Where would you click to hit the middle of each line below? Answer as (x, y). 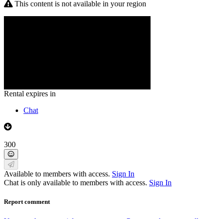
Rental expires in (30, 94)
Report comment (27, 202)
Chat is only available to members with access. (77, 183)
